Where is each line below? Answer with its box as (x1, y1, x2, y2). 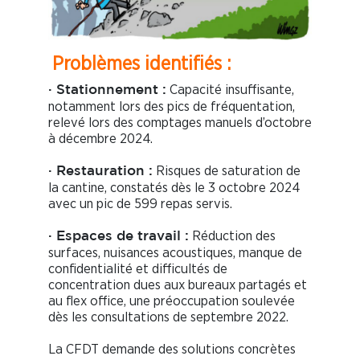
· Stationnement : (48, 84, 166, 96)
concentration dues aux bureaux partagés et (48, 277, 307, 292)
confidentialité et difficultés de (48, 261, 227, 276)
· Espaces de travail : (48, 230, 189, 243)
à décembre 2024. (48, 131, 153, 145)
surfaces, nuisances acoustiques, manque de (48, 245, 302, 260)
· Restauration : (48, 165, 153, 178)
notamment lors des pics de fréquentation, (48, 99, 295, 113)
